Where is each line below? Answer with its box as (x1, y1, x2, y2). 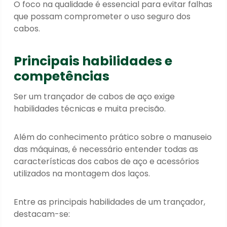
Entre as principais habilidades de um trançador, (14, 196, 206, 208)
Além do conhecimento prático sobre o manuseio (14, 131, 212, 143)
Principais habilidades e (14, 52, 173, 70)
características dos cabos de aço (14, 155, 150, 167)
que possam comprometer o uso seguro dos (14, 10, 191, 22)
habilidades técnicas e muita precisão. (14, 102, 166, 115)
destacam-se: (14, 208, 70, 220)
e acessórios (149, 155, 200, 167)
